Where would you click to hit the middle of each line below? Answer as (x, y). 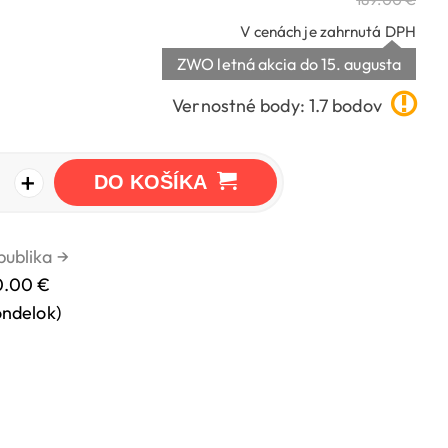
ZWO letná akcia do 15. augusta (289, 64)
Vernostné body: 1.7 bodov (279, 106)
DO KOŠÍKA (150, 182)
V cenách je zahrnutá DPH (327, 32)
